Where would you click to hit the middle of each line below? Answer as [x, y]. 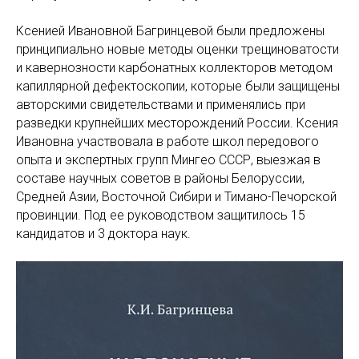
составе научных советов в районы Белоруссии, [160, 178]
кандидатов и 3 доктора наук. [103, 234]
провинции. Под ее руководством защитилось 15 [161, 215]
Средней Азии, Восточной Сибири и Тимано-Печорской [176, 197]
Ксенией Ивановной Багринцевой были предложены [170, 31]
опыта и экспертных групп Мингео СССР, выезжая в [168, 160]
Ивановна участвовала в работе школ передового [167, 141]
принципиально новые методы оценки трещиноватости [177, 49]
